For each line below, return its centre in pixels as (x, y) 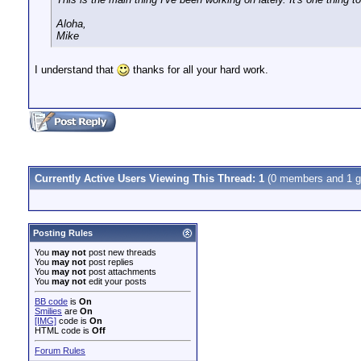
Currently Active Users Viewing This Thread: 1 (151, 178)
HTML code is (63, 330)
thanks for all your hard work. (199, 70)
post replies (110, 262)
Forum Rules (60, 351)
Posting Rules (63, 233)
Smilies (48, 311)
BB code (51, 301)
